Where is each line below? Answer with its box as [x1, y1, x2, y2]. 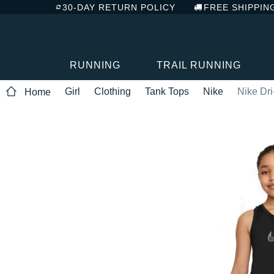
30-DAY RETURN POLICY [62, 2, 176, 12]
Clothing [94, 86, 131, 97]
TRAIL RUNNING [156, 59, 241, 70]
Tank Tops [145, 86, 189, 97]
